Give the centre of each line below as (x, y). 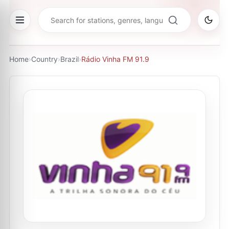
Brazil (70, 59)
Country (44, 59)
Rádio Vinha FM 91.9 (115, 59)
